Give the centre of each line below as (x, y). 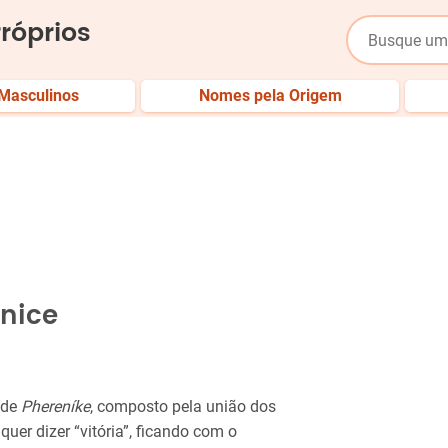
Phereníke (55, 406)
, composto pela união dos (183, 406)
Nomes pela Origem (270, 95)
